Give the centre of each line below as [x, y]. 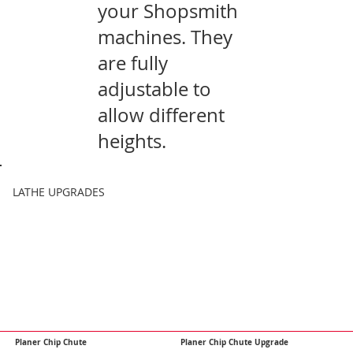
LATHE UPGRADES [58, 191]
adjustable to [155, 89]
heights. [132, 141]
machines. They [165, 37]
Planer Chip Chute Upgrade [235, 343]
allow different [162, 115]
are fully [133, 63]
